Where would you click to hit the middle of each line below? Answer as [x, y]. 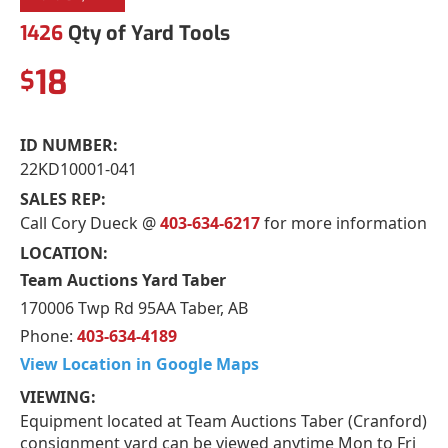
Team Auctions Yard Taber [123, 279]
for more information [343, 222]
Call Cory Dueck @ [90, 222]
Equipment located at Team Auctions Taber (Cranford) [223, 420]
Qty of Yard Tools [146, 33]
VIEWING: [58, 396]
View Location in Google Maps [139, 363]
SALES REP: [63, 198]
